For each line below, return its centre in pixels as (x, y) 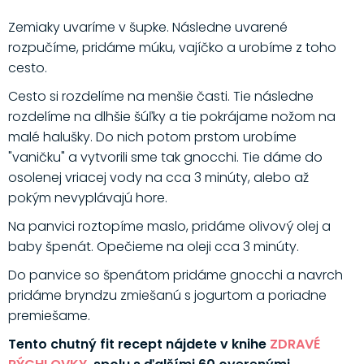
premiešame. (49, 316)
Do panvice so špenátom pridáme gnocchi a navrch (175, 275)
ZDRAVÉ (295, 344)
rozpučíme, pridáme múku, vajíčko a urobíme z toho (172, 48)
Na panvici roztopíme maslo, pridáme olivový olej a (169, 227)
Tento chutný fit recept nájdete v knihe (139, 344)
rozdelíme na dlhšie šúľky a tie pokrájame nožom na (171, 117)
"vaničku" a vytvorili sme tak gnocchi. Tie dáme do (165, 158)
